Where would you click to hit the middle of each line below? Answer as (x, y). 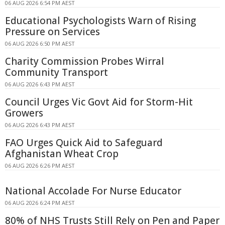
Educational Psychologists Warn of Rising (100, 21)
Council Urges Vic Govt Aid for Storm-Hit (99, 102)
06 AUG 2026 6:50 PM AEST (40, 44)
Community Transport (57, 73)
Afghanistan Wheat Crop (62, 154)
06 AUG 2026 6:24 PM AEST (40, 203)
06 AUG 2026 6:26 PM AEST (40, 166)
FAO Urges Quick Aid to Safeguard (84, 143)
